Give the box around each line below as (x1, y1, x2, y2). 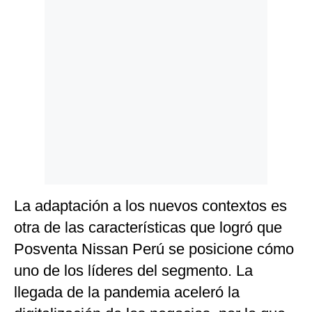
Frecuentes (16, 67, 63, 77)
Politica (16, 13, 49, 24)
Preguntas (16, 56, 60, 67)
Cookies (16, 34, 51, 45)
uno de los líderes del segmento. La (14, 262, 253, 279)
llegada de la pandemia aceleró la (14, 283, 240, 301)
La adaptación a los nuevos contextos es (14, 197, 287, 214)
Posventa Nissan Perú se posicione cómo (14, 240, 294, 258)
